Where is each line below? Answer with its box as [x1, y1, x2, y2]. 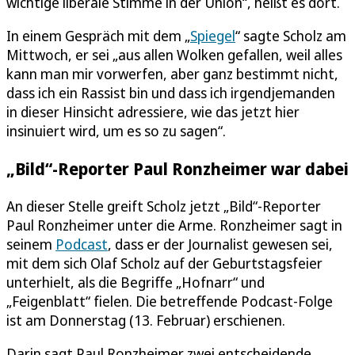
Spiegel [190, 25, 235, 45]
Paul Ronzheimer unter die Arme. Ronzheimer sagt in [6, 216, 342, 235]
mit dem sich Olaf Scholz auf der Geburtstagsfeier [6, 254, 323, 273]
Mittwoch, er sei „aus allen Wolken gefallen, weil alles [6, 44, 342, 64]
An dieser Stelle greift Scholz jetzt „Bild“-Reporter [6, 197, 321, 216]
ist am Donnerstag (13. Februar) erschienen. [6, 311, 285, 330]
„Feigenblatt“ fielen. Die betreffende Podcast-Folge [6, 292, 333, 311]
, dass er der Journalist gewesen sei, [108, 235, 333, 254]
